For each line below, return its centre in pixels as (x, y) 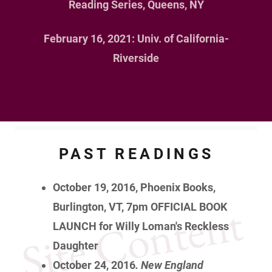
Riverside (136, 58)
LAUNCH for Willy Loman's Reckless (141, 226)
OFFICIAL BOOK (189, 207)
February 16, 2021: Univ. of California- (136, 39)
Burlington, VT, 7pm (101, 207)
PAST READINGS (136, 154)
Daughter (76, 246)
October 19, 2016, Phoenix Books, (134, 187)
